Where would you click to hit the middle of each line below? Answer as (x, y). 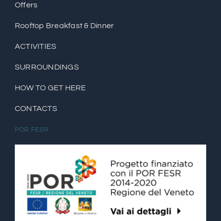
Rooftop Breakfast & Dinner (64, 26)
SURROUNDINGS (47, 67)
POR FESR (32, 130)
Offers (26, 5)
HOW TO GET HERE (50, 88)
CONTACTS (36, 109)
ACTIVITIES (36, 47)
